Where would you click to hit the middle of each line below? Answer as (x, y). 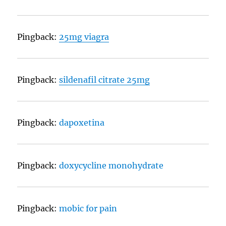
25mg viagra (84, 37)
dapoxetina (82, 123)
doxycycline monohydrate (111, 166)
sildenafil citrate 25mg (105, 80)
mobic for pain (88, 209)
